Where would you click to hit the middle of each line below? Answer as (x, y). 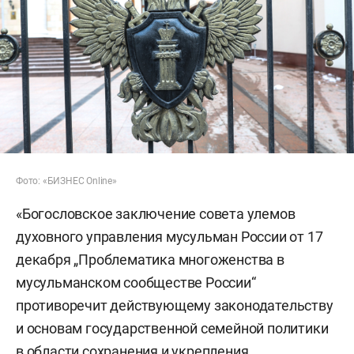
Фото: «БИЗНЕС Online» (66, 181)
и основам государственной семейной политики (172, 328)
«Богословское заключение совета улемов (156, 213)
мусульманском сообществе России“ (136, 282)
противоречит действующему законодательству (175, 305)
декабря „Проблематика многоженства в (150, 259)
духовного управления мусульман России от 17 (169, 236)
